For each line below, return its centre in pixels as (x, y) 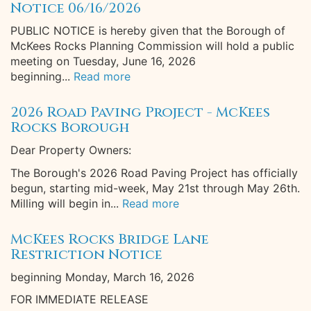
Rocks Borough (70, 127)
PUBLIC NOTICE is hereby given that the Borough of (148, 31)
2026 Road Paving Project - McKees (140, 112)
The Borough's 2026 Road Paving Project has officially (154, 173)
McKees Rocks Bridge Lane (110, 239)
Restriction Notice (86, 254)
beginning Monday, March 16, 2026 (102, 277)
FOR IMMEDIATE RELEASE (79, 299)
